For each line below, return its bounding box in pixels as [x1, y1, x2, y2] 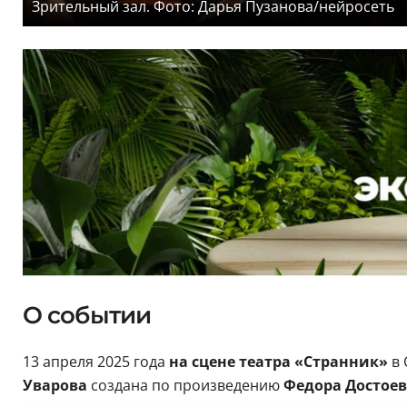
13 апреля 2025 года [22, 351, 169, 372]
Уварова [22, 374, 87, 395]
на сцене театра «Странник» [168, 351, 392, 372]
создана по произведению [86, 374, 283, 395]
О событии [22, 300, 152, 330]
